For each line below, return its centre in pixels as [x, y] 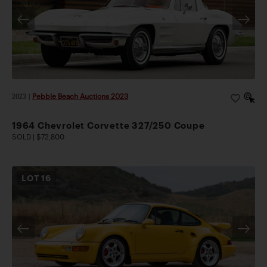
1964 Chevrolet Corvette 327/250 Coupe [108, 125]
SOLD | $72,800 [38, 137]
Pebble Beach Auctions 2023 [80, 96]
